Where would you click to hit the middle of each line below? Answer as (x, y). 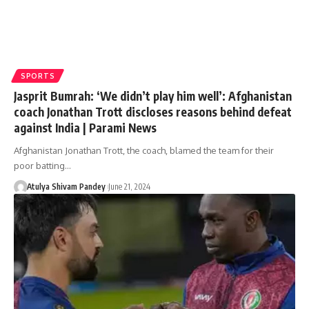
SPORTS (38, 76)
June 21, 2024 (129, 186)
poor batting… (42, 165)
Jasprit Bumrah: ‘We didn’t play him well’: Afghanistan (153, 96)
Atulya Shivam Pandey (66, 186)
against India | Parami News (85, 127)
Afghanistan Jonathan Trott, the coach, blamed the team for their (144, 150)
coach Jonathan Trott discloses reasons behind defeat (153, 111)
